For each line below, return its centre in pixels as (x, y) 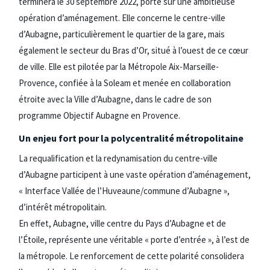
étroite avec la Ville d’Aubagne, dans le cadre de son (115, 99)
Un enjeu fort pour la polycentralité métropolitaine (131, 138)
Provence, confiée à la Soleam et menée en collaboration (125, 83)
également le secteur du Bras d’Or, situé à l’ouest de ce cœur (133, 50)
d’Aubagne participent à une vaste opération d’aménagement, (135, 174)
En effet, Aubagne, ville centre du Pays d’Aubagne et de (122, 223)
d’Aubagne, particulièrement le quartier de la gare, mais (122, 34)
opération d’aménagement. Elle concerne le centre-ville (122, 18)
